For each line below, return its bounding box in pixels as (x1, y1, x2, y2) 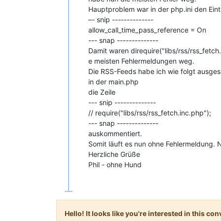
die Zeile (88, 88, 115, 97)
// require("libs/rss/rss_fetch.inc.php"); (88, 109, 211, 117)
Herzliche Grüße (88, 150, 140, 159)
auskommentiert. (88, 129, 142, 138)
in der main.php (88, 77, 139, 86)
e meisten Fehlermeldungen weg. (88, 57, 194, 66)
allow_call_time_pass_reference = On (88, 26, 206, 35)
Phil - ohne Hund (88, 160, 142, 169)
